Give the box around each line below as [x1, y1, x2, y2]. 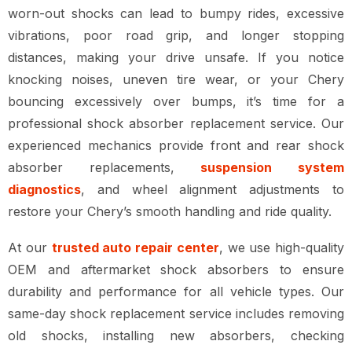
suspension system [200, 159, 345, 175]
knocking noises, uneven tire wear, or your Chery [8, 71, 344, 87]
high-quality [275, 239, 344, 255]
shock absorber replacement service [87, 115, 313, 131]
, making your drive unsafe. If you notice [63, 49, 344, 65]
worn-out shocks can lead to [8, 5, 200, 21]
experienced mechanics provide [8, 137, 211, 153]
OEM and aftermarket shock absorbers [8, 261, 269, 277]
